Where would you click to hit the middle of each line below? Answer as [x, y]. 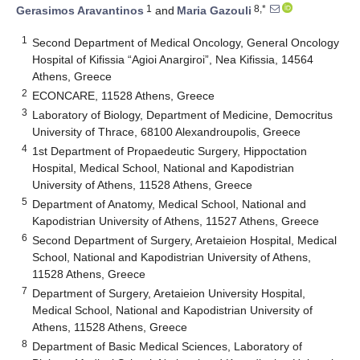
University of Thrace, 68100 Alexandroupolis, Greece [167, 131]
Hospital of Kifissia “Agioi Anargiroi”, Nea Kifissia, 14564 [173, 59]
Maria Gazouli [214, 11]
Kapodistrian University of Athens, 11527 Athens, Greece [176, 221]
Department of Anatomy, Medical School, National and [170, 204]
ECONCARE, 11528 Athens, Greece [124, 95]
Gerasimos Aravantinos [80, 11]
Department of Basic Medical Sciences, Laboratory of [168, 346]
